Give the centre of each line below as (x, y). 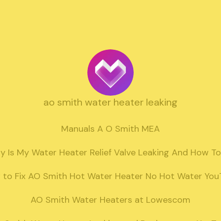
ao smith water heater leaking (110, 102)
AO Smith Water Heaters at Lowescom (110, 200)
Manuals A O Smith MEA (110, 129)
